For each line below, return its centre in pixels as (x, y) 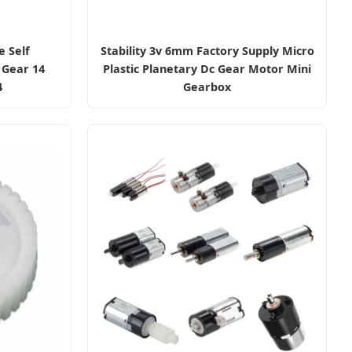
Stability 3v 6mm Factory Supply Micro (207, 50)
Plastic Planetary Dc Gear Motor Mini (207, 68)
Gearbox (207, 86)
